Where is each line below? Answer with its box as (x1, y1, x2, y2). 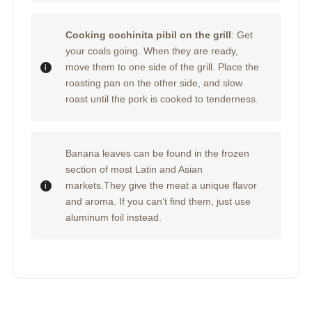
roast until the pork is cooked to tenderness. (65, 93, 258, 105)
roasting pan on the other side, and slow (65, 77, 242, 89)
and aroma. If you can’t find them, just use (65, 196, 251, 208)
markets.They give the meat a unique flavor (65, 180, 257, 192)
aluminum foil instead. (65, 212, 162, 224)
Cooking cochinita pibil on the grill (65, 29, 231, 41)
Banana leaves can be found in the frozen (65, 148, 249, 159)
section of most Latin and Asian (65, 164, 203, 175)
